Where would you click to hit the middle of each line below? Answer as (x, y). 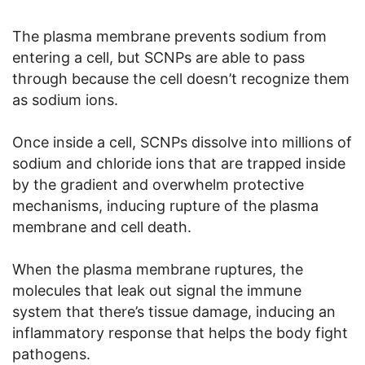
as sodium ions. (65, 99)
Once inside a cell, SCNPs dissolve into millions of (182, 142)
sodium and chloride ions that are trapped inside (179, 163)
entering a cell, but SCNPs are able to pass (158, 57)
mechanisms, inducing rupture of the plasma (165, 205)
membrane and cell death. (102, 226)
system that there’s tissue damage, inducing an (174, 311)
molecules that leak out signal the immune (157, 290)
